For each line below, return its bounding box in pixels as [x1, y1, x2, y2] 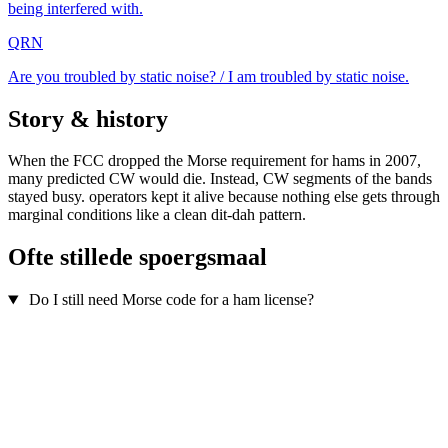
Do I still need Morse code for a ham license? [28, 291, 314, 309]
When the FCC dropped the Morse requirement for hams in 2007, [8, 152, 421, 170]
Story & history [8, 105, 168, 132]
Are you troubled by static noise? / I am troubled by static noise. [8, 67, 409, 85]
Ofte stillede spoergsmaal [8, 244, 267, 271]
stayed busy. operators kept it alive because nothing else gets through [8, 188, 440, 206]
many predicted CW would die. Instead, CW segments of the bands [8, 170, 432, 188]
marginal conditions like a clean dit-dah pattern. [8, 206, 306, 224]
